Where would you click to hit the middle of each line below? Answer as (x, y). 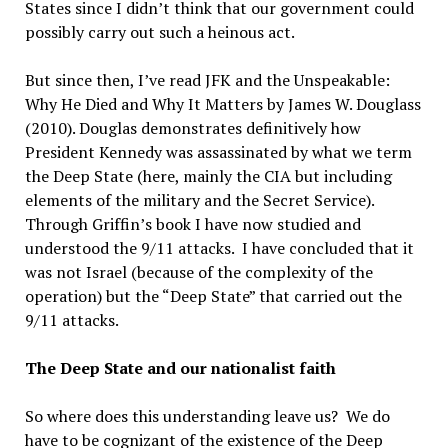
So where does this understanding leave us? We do (207, 416)
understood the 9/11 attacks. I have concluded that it (219, 248)
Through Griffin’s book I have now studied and (192, 224)
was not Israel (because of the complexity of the (198, 272)
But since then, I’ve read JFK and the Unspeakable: (207, 80)
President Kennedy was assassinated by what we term (218, 152)
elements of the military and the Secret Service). (201, 200)
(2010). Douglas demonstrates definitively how (192, 128)
